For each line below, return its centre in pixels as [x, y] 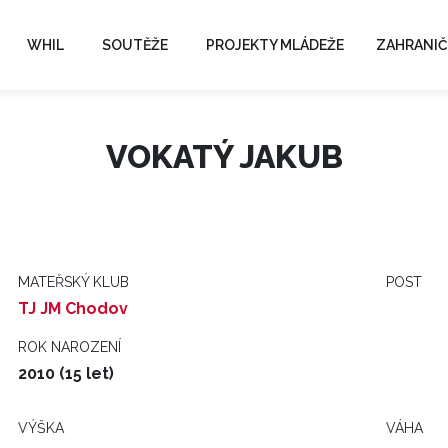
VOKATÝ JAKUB [224, 156]
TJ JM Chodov [73, 308]
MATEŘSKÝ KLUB [73, 282]
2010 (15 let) [66, 373]
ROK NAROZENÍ [69, 347]
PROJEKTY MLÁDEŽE [275, 44]
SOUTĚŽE [135, 44]
